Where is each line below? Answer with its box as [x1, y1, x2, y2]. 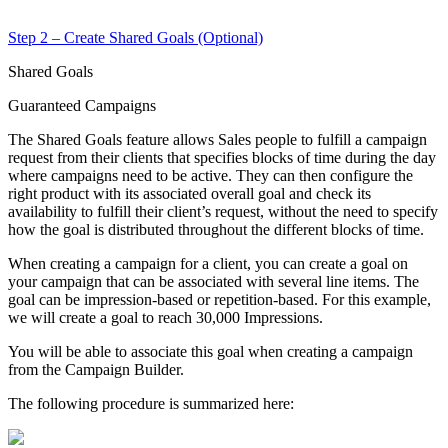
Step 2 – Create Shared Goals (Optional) [8, 28, 263, 46]
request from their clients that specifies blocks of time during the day [8, 148, 436, 166]
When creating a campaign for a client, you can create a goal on [8, 254, 408, 272]
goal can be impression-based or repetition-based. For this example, [8, 290, 431, 308]
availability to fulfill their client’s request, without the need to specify [8, 202, 438, 220]
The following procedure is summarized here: [8, 394, 294, 412]
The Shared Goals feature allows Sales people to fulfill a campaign [8, 130, 427, 148]
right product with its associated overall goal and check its [8, 184, 371, 202]
